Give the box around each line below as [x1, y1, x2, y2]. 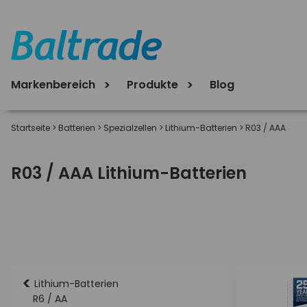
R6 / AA [33, 292, 67, 306]
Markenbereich [11, 76, 98, 93]
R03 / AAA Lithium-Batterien [11, 162, 247, 184]
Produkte [127, 76, 181, 93]
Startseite [11, 122, 50, 134]
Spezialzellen [103, 122, 157, 134]
